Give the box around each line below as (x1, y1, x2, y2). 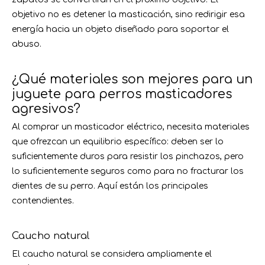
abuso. (12, 40, 41, 49)
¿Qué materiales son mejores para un (12, 72, 253, 86)
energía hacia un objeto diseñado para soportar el (12, 25, 229, 34)
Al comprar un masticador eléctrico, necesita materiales (12, 122, 250, 131)
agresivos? (12, 102, 80, 116)
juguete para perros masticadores (12, 87, 232, 101)
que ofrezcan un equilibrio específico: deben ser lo (12, 137, 224, 146)
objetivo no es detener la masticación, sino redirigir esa (12, 10, 245, 19)
